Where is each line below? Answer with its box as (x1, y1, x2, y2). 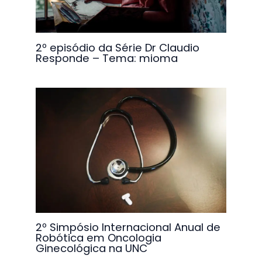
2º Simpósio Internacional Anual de (36, 220, 221, 235)
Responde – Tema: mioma (36, 50, 178, 65)
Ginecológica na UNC (36, 241, 148, 256)
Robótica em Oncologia (36, 230, 162, 246)
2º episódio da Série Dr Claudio (36, 40, 200, 55)
